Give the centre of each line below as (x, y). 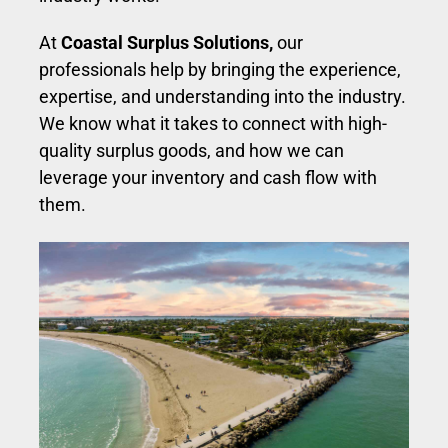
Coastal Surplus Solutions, (168, 43)
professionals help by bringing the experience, (219, 70)
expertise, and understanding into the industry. (222, 97)
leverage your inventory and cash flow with (207, 178)
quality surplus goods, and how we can (191, 151)
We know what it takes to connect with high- (212, 124)
